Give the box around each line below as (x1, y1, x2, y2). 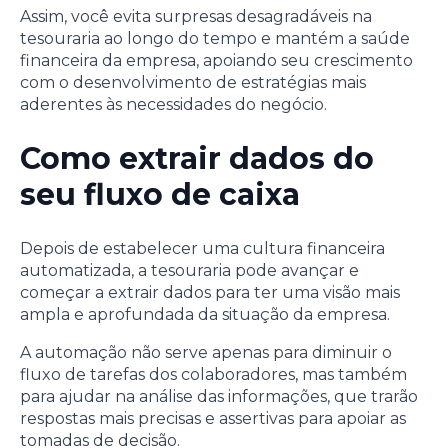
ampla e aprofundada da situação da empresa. (20, 304, 390, 324)
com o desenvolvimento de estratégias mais (20, 73, 366, 93)
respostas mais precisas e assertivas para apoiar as (20, 408, 406, 428)
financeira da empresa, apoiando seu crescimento (20, 51, 413, 71)
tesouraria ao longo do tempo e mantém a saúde (20, 29, 410, 49)
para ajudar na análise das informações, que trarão (20, 386, 418, 406)
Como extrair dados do (20, 140, 374, 178)
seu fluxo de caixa (20, 176, 300, 214)
